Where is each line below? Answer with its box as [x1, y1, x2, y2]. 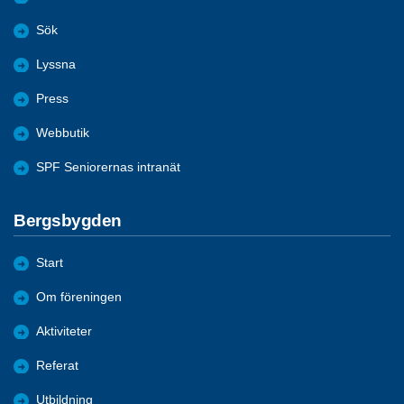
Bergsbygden [14, 210, 122, 230]
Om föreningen [36, 290, 122, 305]
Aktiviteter [36, 325, 92, 339]
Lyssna [36, 57, 76, 71]
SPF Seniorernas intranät [36, 160, 180, 174]
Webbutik [36, 125, 89, 140]
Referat [36, 359, 78, 373]
